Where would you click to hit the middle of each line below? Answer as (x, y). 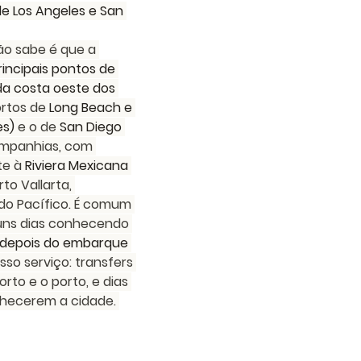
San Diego (91, 127)
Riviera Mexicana (77, 166)
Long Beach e (92, 108)
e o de (37, 127)
